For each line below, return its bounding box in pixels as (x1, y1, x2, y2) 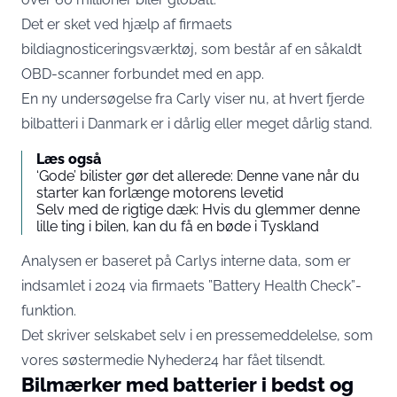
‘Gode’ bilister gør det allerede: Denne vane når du (36, 167, 360, 184)
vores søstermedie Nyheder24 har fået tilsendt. (21, 352, 329, 369)
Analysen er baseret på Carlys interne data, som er (21, 253, 351, 269)
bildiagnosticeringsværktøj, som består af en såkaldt (21, 41, 362, 58)
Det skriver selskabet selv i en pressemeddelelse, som (21, 327, 373, 344)
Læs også (36, 151, 101, 167)
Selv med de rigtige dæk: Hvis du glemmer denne (36, 201, 360, 218)
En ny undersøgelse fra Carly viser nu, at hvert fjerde (21, 90, 364, 107)
